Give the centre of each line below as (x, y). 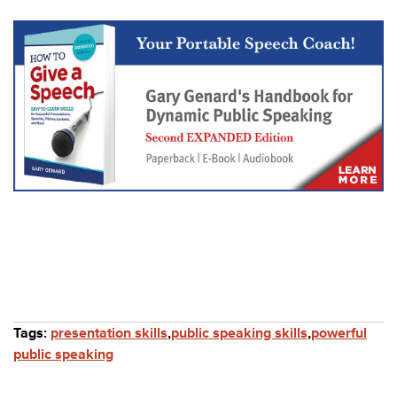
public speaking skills (239, 333)
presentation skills (109, 333)
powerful (339, 333)
